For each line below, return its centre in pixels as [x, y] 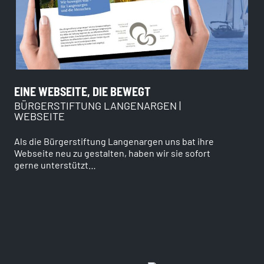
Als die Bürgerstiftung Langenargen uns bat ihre [114, 141]
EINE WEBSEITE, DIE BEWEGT [82, 91]
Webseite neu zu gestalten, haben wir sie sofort [112, 153]
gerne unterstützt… [55, 164]
